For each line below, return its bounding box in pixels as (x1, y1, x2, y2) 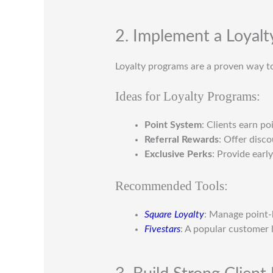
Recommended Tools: (115, 179, 228, 193)
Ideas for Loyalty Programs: (115, 89, 260, 104)
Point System (144, 120, 202, 130)
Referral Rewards (144, 135, 219, 145)
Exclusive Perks (144, 149, 212, 160)
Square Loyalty (144, 210, 204, 220)
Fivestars (144, 224, 180, 235)
